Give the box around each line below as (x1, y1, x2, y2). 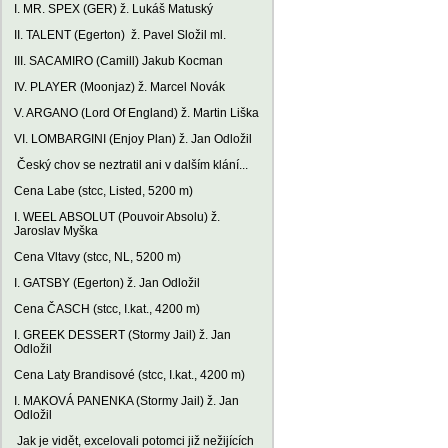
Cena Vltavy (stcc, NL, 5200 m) (14, 250, 184, 264)
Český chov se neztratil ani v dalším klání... (14, 158, 248, 172)
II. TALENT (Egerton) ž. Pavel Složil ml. (14, 28, 226, 42)
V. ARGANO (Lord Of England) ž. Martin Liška (14, 106, 259, 120)
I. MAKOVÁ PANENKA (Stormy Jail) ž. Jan (14, 394, 239, 408)
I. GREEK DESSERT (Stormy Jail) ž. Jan (14, 328, 231, 342)
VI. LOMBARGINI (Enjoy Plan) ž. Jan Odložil (14, 132, 252, 146)
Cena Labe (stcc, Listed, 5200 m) (14, 184, 196, 198)
